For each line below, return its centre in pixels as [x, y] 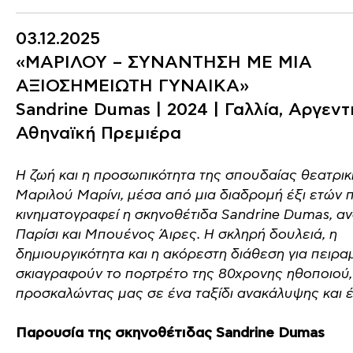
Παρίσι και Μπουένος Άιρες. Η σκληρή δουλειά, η [176, 235]
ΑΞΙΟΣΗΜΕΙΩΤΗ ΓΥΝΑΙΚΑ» [132, 87]
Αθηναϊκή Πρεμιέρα [98, 134]
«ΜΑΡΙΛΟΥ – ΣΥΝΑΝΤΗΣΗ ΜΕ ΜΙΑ [164, 63]
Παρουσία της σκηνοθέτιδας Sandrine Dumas [170, 334]
